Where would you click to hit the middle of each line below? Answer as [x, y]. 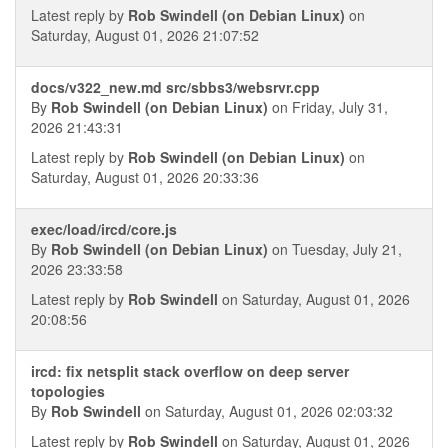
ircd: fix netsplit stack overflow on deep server [190, 371]
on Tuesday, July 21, [335, 249]
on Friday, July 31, [328, 107]
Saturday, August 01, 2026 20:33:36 [145, 177]
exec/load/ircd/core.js [104, 229]
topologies [68, 391]
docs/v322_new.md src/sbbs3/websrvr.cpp [175, 87]
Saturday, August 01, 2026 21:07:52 [145, 35]
